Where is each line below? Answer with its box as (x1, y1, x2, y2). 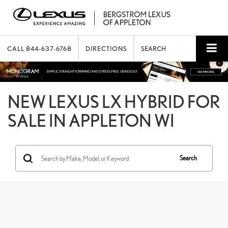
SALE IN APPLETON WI (8, 110, 175, 131)
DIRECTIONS (85, 45, 127, 52)
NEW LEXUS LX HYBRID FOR (8, 91, 220, 112)
